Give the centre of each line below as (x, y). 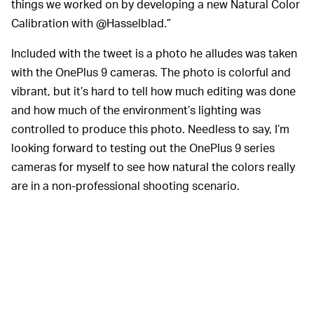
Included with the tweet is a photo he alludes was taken (154, 53)
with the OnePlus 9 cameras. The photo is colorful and (151, 72)
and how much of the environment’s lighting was (136, 110)
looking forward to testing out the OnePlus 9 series (143, 148)
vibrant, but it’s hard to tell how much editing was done (153, 91)
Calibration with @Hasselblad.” (91, 23)
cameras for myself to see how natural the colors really (153, 167)
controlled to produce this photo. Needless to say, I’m (150, 129)
